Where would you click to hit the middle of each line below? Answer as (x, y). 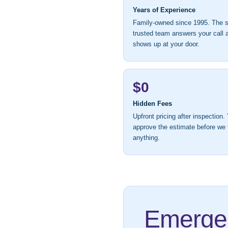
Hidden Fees (152, 104)
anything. (146, 138)
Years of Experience (164, 10)
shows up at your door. (166, 45)
